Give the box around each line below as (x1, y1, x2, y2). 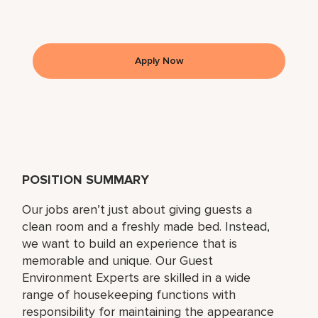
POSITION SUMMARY (22, 171, 150, 187)
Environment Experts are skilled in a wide (22, 269, 251, 285)
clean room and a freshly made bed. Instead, (22, 218, 270, 234)
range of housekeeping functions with (22, 286, 236, 302)
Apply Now (134, 54, 184, 67)
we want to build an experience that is (22, 235, 238, 251)
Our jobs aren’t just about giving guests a (22, 201, 253, 217)
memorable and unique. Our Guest (22, 252, 214, 268)
